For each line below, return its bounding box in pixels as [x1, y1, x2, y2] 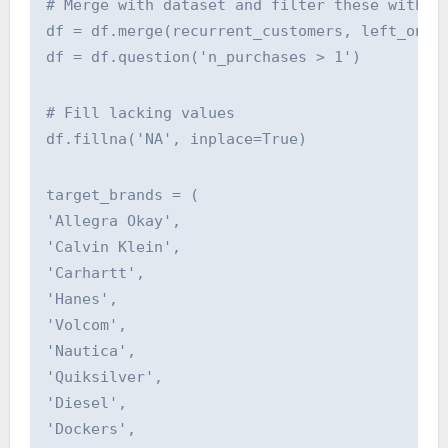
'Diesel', [45, 393, 127, 412]
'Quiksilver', [45, 367, 172, 386]
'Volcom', [45, 315, 136, 334]
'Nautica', [45, 341, 145, 360]
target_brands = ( [45, 185, 199, 204]
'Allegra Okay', [45, 211, 190, 230]
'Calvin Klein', [45, 237, 190, 256]
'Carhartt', [45, 263, 154, 282]
